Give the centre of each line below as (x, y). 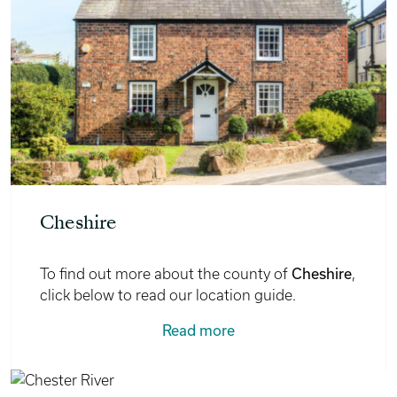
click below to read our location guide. (168, 295)
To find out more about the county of (166, 273)
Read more (198, 330)
